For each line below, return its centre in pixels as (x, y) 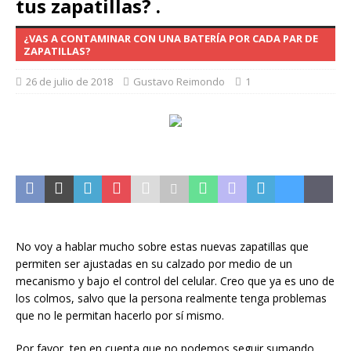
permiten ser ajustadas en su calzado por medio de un (154, 264)
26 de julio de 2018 (69, 81)
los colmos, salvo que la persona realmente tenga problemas (171, 298)
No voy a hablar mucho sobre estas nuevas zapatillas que (162, 246)
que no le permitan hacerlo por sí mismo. (120, 315)
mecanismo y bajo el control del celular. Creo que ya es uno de (175, 281)
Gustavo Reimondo (179, 81)
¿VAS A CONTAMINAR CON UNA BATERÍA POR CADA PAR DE (171, 38)
